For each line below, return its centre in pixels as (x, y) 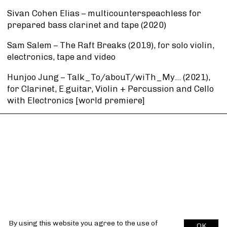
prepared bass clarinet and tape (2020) (87, 25)
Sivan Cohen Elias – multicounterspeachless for (104, 13)
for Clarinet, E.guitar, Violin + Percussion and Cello (110, 88)
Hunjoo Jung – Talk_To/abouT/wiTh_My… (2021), (109, 77)
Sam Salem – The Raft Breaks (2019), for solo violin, (111, 45)
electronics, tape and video (61, 57)
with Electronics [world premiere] (76, 100)
